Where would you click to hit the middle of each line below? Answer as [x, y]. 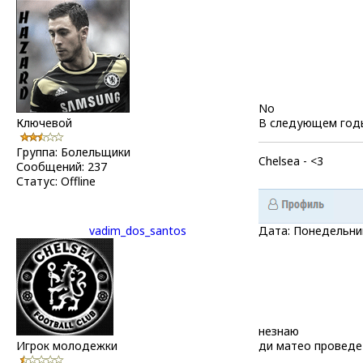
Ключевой [44, 122]
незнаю [279, 331]
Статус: [38, 181]
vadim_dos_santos [137, 230]
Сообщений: [52, 166]
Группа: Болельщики [73, 152]
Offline [78, 181]
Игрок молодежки [67, 345]
